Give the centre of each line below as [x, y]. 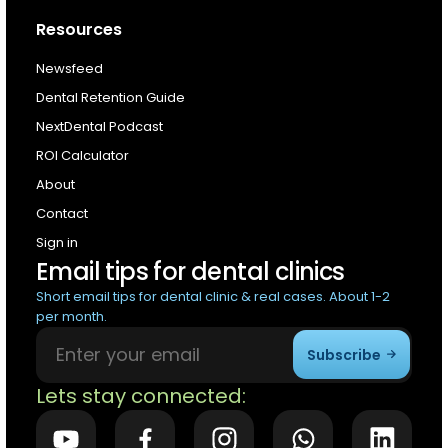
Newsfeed [69, 68]
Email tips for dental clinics [190, 271]
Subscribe [344, 354]
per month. [71, 316]
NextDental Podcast [99, 126]
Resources [79, 29]
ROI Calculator [82, 155]
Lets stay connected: [141, 395]
